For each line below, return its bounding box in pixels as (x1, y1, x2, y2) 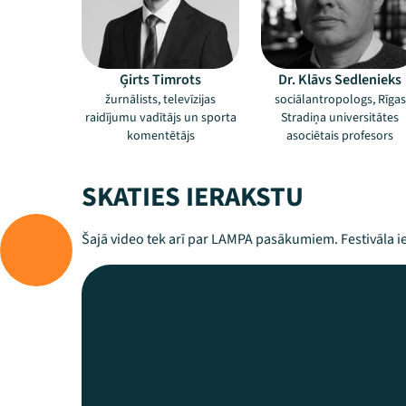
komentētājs (126, 127, 195, 145)
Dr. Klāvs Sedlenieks (278, 70, 401, 90)
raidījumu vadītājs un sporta (84, 109, 237, 127)
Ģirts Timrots (120, 70, 201, 90)
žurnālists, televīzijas (105, 91, 216, 109)
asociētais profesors (286, 127, 393, 145)
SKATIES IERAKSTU (82, 178, 304, 217)
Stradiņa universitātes (281, 109, 399, 127)
